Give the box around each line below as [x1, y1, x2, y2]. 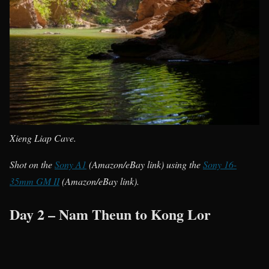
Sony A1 [55, 158, 86, 171]
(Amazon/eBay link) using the [86, 158, 203, 171]
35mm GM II [10, 175, 59, 188]
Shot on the [10, 158, 55, 171]
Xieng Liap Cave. [10, 131, 76, 145]
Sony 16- [203, 158, 237, 171]
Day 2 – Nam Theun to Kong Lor [10, 204, 211, 225]
